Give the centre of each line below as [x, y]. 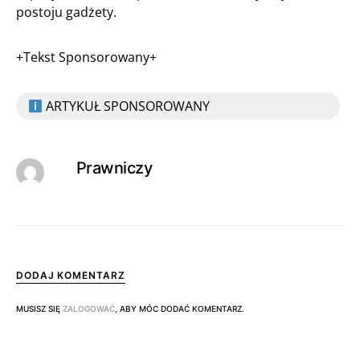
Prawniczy [114, 168]
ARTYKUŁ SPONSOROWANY [127, 106]
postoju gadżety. [66, 12]
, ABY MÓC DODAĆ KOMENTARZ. [180, 308]
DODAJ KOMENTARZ [71, 275]
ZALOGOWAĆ [89, 308]
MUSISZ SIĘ [39, 308]
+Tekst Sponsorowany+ [86, 57]
